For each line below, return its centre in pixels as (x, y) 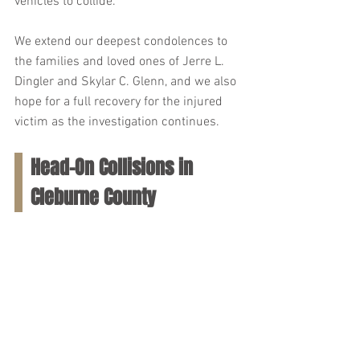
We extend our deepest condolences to (123, 42)
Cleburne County (93, 197)
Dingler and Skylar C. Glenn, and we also (127, 82)
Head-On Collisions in (114, 168)
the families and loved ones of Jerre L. (121, 62)
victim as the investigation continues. (117, 122)
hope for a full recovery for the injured (120, 102)
